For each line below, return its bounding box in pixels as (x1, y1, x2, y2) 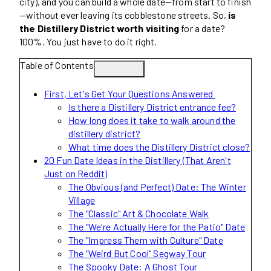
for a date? (179, 22, 226, 34)
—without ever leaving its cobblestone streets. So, (19, 8, 229, 21)
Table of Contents (20, 59, 94, 71)
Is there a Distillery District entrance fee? (68, 100, 237, 113)
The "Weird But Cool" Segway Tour (68, 247, 206, 259)
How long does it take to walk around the (68, 114, 236, 126)
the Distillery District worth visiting (19, 22, 180, 34)
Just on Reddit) (44, 167, 108, 179)
